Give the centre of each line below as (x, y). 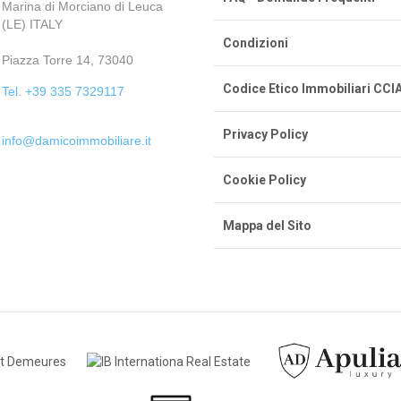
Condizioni (256, 43)
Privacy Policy (265, 134)
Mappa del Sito (267, 226)
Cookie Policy (264, 180)
